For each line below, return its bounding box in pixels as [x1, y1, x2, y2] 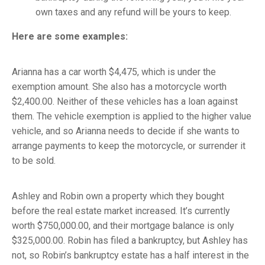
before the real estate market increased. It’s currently [12, 205, 230, 216]
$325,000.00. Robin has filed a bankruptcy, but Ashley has [12, 235, 248, 246]
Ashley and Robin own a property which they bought [12, 190, 224, 202]
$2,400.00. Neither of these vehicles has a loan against [12, 96, 238, 107]
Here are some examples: [12, 31, 128, 42]
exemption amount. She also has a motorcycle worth [12, 81, 227, 92]
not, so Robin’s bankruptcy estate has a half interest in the [12, 250, 249, 261]
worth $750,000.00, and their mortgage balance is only [12, 220, 234, 231]
